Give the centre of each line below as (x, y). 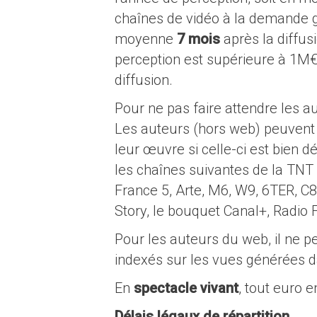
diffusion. (144, 80)
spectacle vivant (186, 288)
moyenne (146, 39)
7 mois (198, 39)
